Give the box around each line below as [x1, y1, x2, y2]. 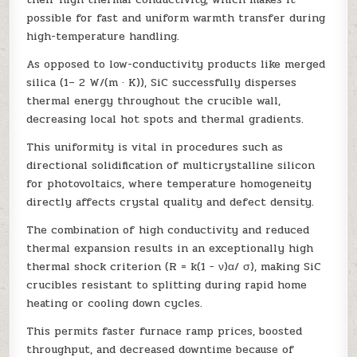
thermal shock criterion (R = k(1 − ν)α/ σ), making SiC [26, 257, 322, 275]
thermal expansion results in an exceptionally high [26, 239, 314, 257]
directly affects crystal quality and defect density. [26, 193, 315, 210]
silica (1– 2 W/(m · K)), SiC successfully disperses [26, 73, 297, 91]
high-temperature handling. [26, 27, 180, 45]
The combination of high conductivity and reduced [26, 221, 310, 238]
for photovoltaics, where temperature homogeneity [26, 175, 312, 192]
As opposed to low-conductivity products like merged [26, 55, 326, 73]
